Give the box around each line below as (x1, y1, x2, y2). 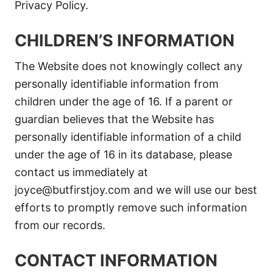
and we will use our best (130, 183, 257, 196)
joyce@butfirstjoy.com (15, 183, 130, 196)
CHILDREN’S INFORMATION (15, 30, 235, 51)
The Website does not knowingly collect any (15, 60, 243, 73)
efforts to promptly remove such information (15, 201, 247, 214)
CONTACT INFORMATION (15, 250, 218, 271)
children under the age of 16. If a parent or (15, 95, 233, 108)
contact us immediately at (15, 166, 148, 179)
